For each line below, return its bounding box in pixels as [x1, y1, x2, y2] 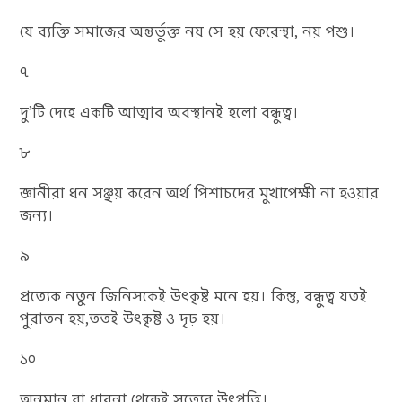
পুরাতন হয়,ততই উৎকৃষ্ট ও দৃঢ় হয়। [20, 308, 227, 329]
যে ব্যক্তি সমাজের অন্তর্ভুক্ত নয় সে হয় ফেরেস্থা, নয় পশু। [20, 21, 356, 42]
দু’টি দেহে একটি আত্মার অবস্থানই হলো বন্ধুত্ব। [20, 101, 300, 123]
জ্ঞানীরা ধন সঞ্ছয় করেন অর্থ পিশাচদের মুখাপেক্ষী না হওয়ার [20, 182, 380, 204]
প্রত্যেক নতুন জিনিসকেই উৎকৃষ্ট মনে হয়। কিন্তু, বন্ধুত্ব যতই [20, 285, 368, 307]
